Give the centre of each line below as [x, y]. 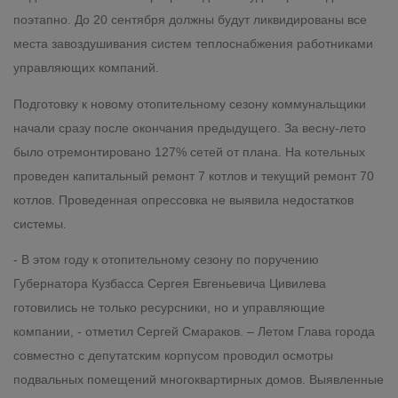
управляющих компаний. [86, 68]
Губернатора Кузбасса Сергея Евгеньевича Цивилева [170, 283]
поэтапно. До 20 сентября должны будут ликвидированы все [190, 20]
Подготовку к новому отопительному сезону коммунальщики [190, 103]
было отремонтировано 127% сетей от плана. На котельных [189, 151]
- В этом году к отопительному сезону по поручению [166, 259]
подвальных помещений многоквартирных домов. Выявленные [199, 379]
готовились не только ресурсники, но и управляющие [169, 307]
